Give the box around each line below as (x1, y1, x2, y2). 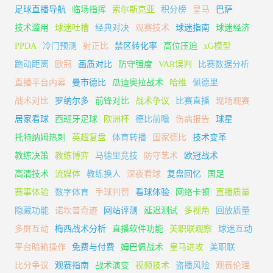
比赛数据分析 (198, 59, 249, 69)
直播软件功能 (112, 224, 163, 233)
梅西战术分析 (55, 224, 106, 233)
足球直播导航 (15, 4, 66, 14)
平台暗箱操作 (15, 242, 66, 252)
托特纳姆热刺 (15, 132, 66, 142)
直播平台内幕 (15, 77, 66, 87)
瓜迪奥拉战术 (112, 77, 163, 87)
